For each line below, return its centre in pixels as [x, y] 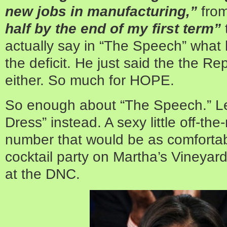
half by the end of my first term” [113, 28]
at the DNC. [43, 174]
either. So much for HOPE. [90, 80]
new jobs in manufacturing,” [101, 11]
